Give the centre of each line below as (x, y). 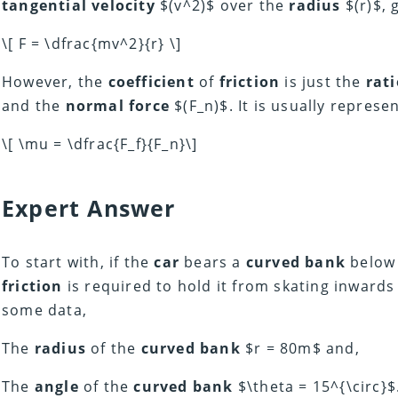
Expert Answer (89, 208)
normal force (118, 106)
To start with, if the (78, 263)
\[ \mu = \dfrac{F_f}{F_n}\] (100, 144)
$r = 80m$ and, (300, 349)
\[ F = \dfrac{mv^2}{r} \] (92, 44)
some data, (44, 310)
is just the (323, 82)
